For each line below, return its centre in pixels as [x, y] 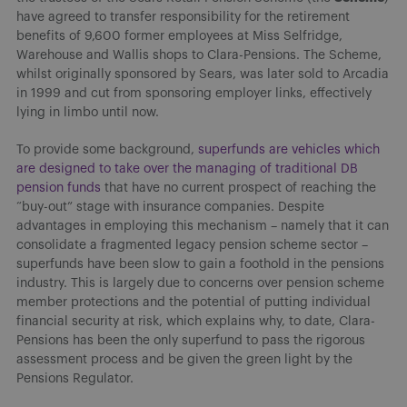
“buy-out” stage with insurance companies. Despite [170, 207]
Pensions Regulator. [75, 378]
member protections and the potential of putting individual [194, 302]
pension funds [59, 188]
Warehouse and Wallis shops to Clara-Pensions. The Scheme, [199, 55]
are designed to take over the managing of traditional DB [187, 169]
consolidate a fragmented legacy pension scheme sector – [192, 245]
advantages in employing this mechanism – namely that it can [203, 226]
